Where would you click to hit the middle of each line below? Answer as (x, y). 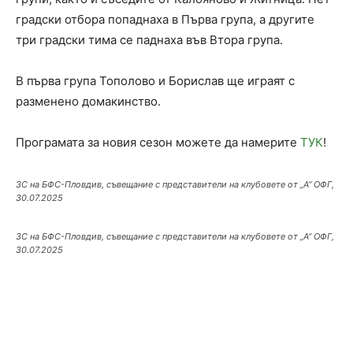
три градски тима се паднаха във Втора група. (149, 40)
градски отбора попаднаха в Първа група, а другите (165, 19)
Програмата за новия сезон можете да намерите (158, 142)
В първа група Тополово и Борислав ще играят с (155, 81)
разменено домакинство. (88, 101)
